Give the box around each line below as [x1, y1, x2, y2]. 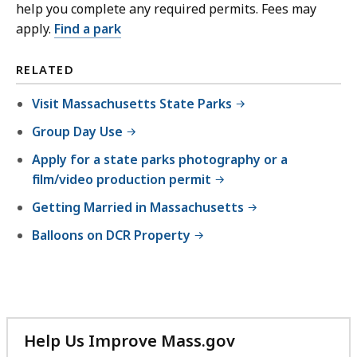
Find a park [54, 20, 121, 38]
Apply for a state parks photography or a [32, 151, 288, 169]
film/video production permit [32, 171, 211, 189]
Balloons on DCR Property [32, 226, 190, 245]
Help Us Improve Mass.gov [24, 330, 235, 352]
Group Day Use [32, 123, 123, 141]
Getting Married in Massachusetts [32, 198, 244, 217]
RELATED [16, 61, 75, 78]
